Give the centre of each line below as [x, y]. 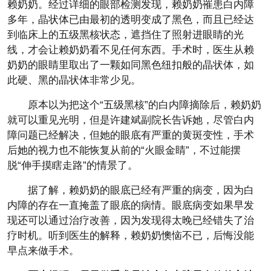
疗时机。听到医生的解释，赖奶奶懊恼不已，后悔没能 [131, 235]
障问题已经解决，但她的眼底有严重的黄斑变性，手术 [131, 135]
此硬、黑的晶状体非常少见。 [74, 80]
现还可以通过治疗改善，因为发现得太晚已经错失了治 [131, 220]
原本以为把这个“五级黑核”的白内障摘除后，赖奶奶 [145, 105]
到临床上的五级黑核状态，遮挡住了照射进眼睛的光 [126, 34]
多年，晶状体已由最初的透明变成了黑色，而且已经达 [131, 19]
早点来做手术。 [43, 250]
